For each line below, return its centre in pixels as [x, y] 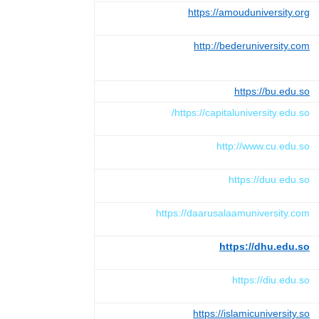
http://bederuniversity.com [252, 45]
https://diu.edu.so [271, 279]
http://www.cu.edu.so [263, 146]
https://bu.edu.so [272, 91]
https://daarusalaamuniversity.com [233, 213]
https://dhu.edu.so [265, 246]
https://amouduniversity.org [249, 12]
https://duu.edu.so [269, 179]
